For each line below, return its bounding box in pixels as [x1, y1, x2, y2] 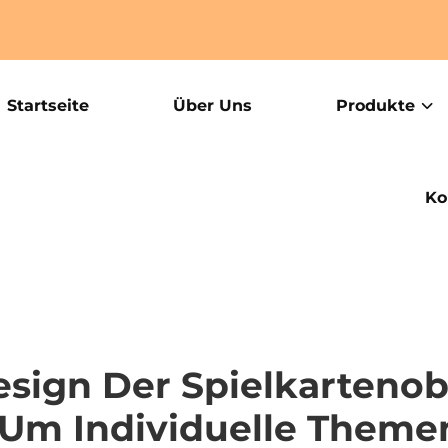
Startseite [6, 96, 89, 115]
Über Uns [172, 96, 252, 115]
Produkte [335, 96, 415, 115]
